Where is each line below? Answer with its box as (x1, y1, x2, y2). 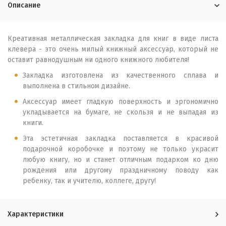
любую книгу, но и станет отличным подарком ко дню (23, 155, 218, 164)
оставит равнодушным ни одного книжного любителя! (8, 55, 189, 64)
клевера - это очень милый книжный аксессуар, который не (8, 45, 218, 53)
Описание (8, 1, 40, 10)
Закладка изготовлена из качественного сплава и (23, 71, 218, 80)
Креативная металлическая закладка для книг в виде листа (8, 34, 218, 43)
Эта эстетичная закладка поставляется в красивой (23, 134, 218, 143)
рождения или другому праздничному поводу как (23, 166, 218, 175)
